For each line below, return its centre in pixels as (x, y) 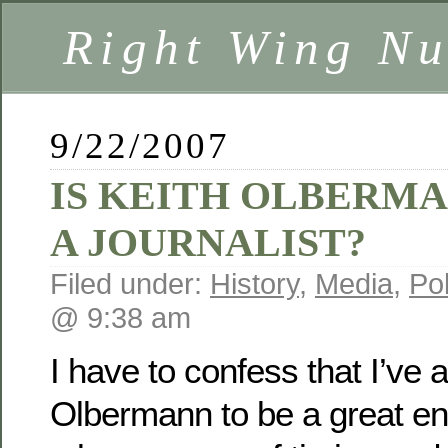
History (254, 283)
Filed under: (130, 283)
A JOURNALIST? (208, 242)
